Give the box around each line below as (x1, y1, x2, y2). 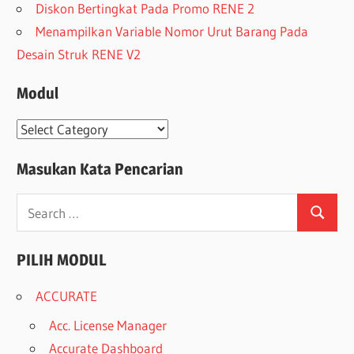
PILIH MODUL (17, 250, 107, 269)
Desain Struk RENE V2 (17, 46, 141, 63)
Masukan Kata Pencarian (17, 159, 184, 179)
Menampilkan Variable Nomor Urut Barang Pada (36, 23, 309, 40)
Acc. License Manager (49, 317, 168, 334)
